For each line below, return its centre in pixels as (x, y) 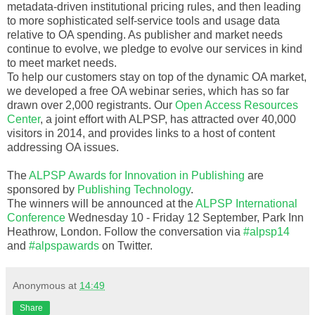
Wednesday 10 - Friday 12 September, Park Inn (185, 217)
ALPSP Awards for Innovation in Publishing (137, 175)
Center (24, 119)
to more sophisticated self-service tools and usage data (143, 20)
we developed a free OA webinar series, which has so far (148, 91)
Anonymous (39, 285)
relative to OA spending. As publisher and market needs (145, 34)
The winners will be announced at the (101, 203)
